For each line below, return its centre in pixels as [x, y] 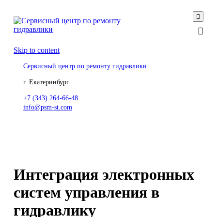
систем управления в [86, 193]
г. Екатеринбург [46, 82]
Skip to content [37, 50]
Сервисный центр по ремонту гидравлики [85, 66]
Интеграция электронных [104, 175]
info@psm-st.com [48, 107]
